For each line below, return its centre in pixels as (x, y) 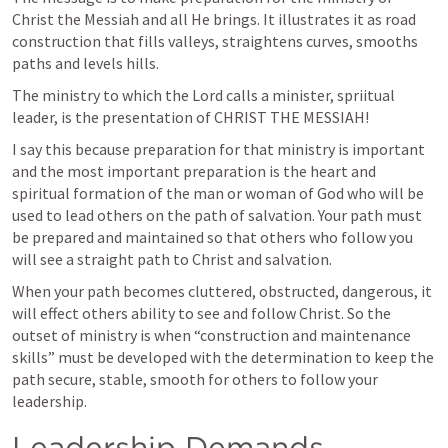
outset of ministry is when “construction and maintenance (211, 334)
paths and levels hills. (85, 62)
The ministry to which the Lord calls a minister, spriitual (203, 94)
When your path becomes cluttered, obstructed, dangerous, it (222, 290)
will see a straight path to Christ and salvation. (173, 258)
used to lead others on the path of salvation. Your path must (217, 214)
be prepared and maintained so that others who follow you (212, 236)
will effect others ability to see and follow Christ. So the (201, 312)
